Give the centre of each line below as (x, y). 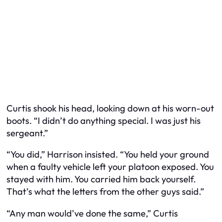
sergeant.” (27, 133)
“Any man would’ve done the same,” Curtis (92, 213)
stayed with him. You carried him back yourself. (101, 179)
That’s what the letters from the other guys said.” (105, 192)
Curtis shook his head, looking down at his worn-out (110, 108)
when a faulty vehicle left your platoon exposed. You (110, 167)
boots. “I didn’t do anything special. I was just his (104, 120)
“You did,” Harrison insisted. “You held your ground (108, 155)
